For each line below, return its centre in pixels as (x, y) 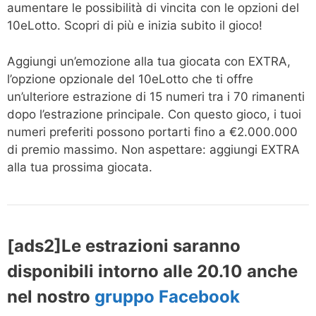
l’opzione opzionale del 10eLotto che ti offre (130, 79)
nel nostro (51, 296)
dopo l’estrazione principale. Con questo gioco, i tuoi (154, 114)
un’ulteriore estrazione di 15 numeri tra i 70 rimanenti (156, 96)
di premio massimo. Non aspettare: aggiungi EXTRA (153, 149)
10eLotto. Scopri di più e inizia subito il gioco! (135, 26)
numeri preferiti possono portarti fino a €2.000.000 (152, 132)
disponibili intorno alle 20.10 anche (152, 271)
